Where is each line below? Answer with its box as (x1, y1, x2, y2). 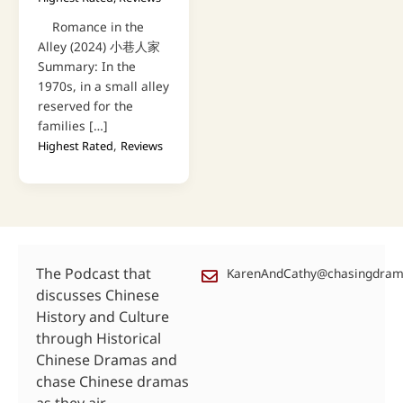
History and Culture (36, 306, 169, 327)
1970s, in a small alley (37, 76, 169, 94)
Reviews (120, 137, 163, 154)
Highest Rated (37, 137, 113, 154)
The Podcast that (36, 263, 151, 283)
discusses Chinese (36, 284, 159, 305)
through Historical (36, 327, 161, 348)
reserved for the (37, 96, 133, 114)
